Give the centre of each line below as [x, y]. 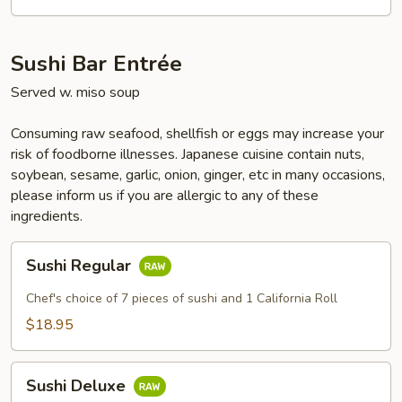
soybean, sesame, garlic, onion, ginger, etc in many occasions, [198, 175]
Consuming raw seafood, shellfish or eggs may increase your [197, 134]
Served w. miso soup [75, 92]
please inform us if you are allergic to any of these [165, 196]
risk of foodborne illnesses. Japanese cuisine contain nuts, [188, 154]
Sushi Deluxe [78, 386]
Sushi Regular [81, 266]
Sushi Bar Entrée [96, 64]
